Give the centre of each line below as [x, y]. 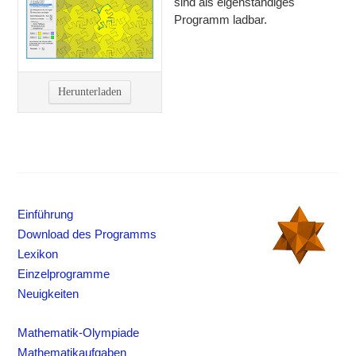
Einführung [46, 215]
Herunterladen [90, 92]
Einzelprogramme [64, 274]
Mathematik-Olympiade [79, 333]
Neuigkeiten [48, 294]
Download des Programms [87, 234]
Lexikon [38, 254]
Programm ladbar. [221, 20]
